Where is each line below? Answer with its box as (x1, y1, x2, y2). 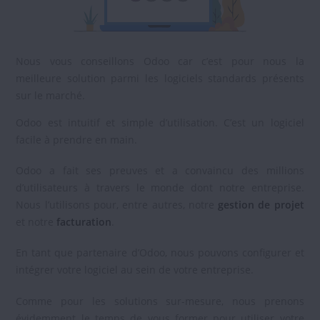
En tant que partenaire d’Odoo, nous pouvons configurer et (16, 246, 304, 260)
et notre (16, 215, 57, 229)
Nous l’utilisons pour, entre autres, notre (16, 198, 219, 212)
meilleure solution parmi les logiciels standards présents (16, 71, 304, 85)
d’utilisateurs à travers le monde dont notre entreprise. (16, 181, 304, 195)
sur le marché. (16, 88, 86, 102)
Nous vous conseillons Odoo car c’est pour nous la (16, 54, 304, 68)
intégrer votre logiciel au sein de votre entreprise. (16, 263, 257, 277)
